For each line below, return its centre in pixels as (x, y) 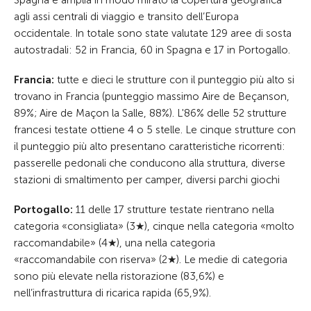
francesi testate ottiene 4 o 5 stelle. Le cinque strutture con (155, 130)
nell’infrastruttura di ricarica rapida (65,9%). (112, 293)
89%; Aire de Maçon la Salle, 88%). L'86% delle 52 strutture (150, 113)
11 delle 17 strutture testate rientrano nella (174, 210)
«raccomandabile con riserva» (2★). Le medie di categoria (151, 260)
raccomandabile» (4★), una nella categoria (115, 243)
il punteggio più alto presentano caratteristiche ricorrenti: (150, 146)
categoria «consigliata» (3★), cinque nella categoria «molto (154, 226)
